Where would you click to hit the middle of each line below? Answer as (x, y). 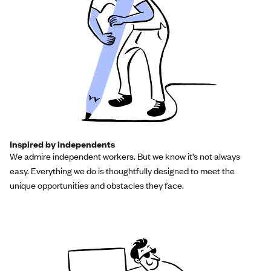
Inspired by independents (62, 144)
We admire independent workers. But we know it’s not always (125, 156)
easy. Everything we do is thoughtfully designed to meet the (122, 170)
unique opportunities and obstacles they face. (97, 185)
